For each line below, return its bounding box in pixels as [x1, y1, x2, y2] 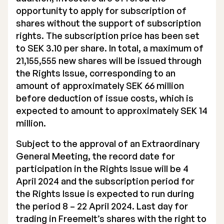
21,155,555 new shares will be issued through [16, 55, 201, 66]
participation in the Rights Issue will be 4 [16, 163, 188, 174]
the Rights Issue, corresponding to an [16, 67, 175, 78]
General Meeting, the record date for [16, 150, 175, 161]
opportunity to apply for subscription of [16, 5, 186, 16]
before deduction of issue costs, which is [16, 92, 193, 103]
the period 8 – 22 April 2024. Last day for [16, 200, 188, 211]
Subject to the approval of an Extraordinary [16, 138, 199, 149]
